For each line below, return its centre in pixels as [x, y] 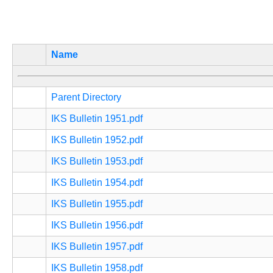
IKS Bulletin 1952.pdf [97, 140]
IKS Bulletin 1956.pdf [97, 225]
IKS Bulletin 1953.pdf [97, 161]
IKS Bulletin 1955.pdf [97, 204]
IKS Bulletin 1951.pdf [97, 119]
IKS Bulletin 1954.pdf [97, 183]
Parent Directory [86, 97]
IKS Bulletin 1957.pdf [97, 246]
